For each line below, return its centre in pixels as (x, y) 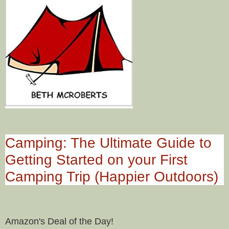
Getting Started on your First (96, 159)
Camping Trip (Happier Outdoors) (112, 176)
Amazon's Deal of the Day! (59, 221)
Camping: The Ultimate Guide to (108, 143)
